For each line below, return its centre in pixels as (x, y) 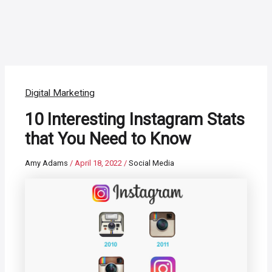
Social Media (152, 163)
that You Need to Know (108, 139)
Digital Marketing (60, 93)
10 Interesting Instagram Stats (135, 120)
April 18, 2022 (100, 163)
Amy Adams (48, 163)
